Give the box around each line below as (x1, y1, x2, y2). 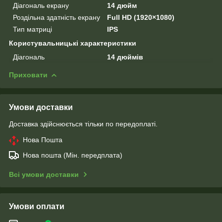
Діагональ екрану (13, 1, 69, 9)
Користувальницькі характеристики (9, 39, 136, 47)
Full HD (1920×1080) (107, 13, 175, 21)
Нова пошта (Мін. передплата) (23, 151, 122, 159)
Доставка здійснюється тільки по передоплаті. (9, 119, 158, 128)
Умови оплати (9, 202, 64, 211)
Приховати (9, 70, 48, 79)
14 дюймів (107, 53, 144, 61)
